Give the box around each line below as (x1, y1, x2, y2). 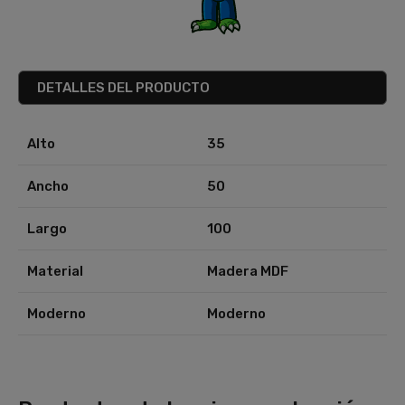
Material (27, 263, 83, 279)
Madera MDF (207, 263, 288, 279)
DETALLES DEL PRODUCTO (37, 80, 210, 96)
